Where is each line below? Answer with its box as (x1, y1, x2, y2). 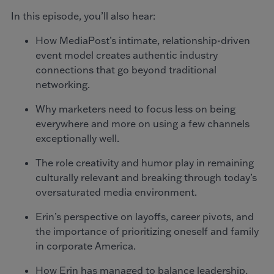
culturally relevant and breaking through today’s (35, 171, 257, 184)
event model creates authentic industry (35, 49, 218, 62)
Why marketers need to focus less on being (35, 103, 235, 116)
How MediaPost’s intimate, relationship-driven (35, 34, 250, 47)
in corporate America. (35, 240, 136, 253)
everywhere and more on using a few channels (35, 117, 250, 130)
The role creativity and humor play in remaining (35, 157, 254, 169)
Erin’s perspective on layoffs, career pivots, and (35, 210, 254, 223)
